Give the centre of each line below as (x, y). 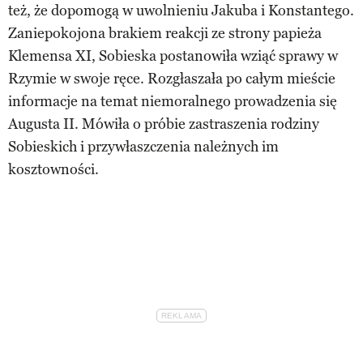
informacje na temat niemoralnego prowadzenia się (173, 101)
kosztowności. (53, 169)
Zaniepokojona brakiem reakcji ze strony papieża (165, 33)
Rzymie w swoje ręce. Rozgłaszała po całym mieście (172, 78)
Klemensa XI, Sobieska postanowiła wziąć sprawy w (173, 56)
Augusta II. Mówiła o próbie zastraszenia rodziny (164, 124)
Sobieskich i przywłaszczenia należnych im (143, 146)
